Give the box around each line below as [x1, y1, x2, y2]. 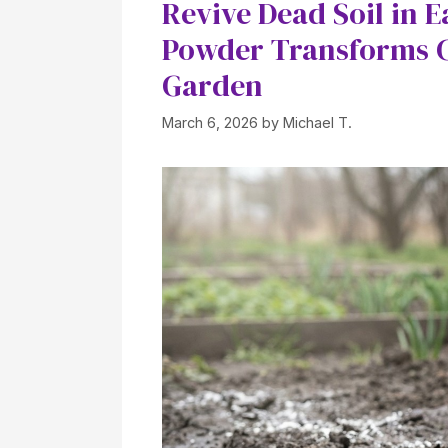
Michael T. [283, 113, 352, 131]
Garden [162, 65, 263, 107]
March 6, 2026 [162, 113, 258, 131]
